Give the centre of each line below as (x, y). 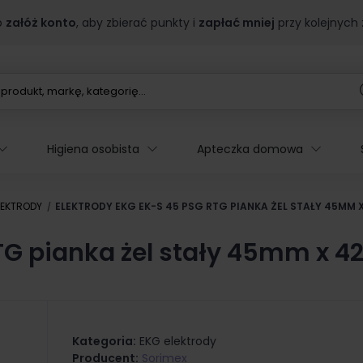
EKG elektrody (177, 341)
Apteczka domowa (250, 149)
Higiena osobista (93, 149)
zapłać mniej (236, 23)
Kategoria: (104, 341)
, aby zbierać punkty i (137, 23)
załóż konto (41, 23)
